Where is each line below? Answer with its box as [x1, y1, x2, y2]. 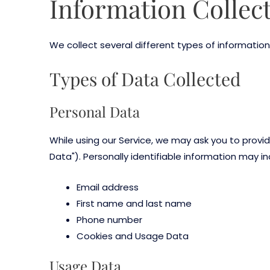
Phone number [77, 213, 142, 226]
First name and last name [77, 196, 192, 210]
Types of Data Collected [49, 66, 240, 91]
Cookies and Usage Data [77, 229, 189, 242]
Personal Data [49, 101, 140, 121]
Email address [77, 180, 139, 193]
